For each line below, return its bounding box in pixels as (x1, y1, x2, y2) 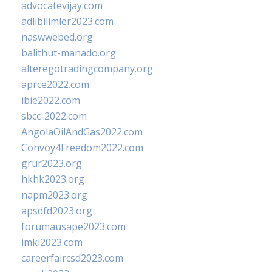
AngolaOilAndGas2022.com (21, 125, 143, 138)
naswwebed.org (21, 30, 93, 44)
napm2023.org (21, 188, 87, 202)
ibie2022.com (21, 93, 80, 107)
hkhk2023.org (21, 172, 84, 186)
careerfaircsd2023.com (21, 251, 123, 265)
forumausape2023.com (21, 220, 126, 233)
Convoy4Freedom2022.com (21, 141, 143, 154)
